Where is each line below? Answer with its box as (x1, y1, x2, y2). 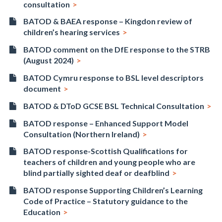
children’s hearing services (23, 27, 120, 37)
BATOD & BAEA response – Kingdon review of (23, 16, 193, 26)
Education (23, 207, 61, 217)
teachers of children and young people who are (23, 157, 196, 167)
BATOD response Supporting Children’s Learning (23, 185, 203, 195)
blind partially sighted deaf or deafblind (23, 168, 170, 178)
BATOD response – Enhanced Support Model (23, 118, 189, 128)
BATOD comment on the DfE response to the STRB (23, 45, 211, 55)
